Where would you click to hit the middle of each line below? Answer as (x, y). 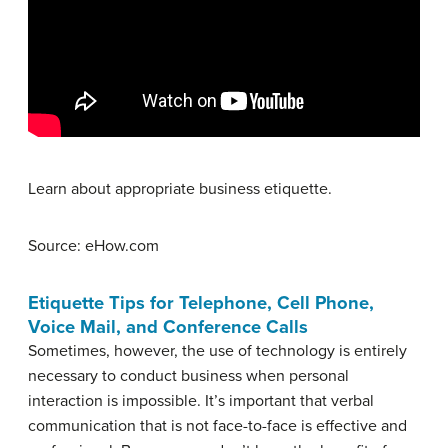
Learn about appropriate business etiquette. (180, 188)
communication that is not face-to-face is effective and (217, 425)
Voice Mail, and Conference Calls (168, 326)
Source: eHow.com (93, 245)
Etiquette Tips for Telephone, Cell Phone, (201, 302)
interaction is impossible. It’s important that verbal (201, 400)
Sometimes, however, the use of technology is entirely (217, 350)
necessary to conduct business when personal (188, 375)
